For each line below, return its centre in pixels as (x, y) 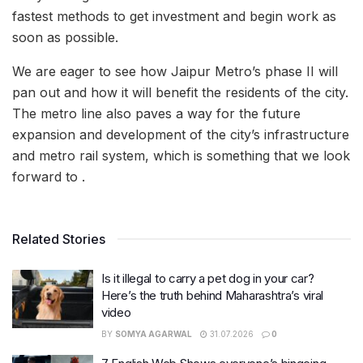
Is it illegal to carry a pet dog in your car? (208, 279)
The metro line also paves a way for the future (156, 114)
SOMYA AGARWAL (154, 334)
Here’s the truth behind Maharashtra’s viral (213, 296)
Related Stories (59, 239)
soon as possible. (65, 38)
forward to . (49, 177)
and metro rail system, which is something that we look (181, 156)
